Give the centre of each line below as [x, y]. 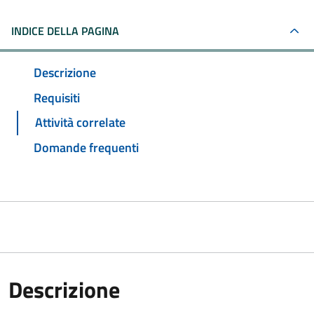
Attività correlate [80, 123]
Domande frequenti [86, 148]
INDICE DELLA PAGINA [65, 31]
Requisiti [57, 97]
